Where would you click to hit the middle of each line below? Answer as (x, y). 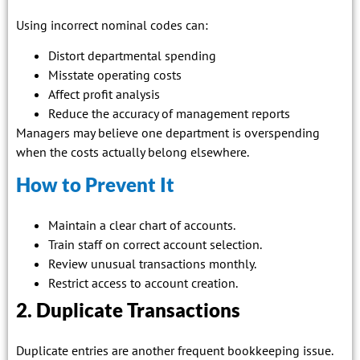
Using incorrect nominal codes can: (112, 25)
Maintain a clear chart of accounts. (142, 225)
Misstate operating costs (115, 75)
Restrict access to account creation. (143, 282)
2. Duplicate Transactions (128, 309)
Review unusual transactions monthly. (152, 263)
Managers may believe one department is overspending (168, 133)
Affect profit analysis (104, 94)
